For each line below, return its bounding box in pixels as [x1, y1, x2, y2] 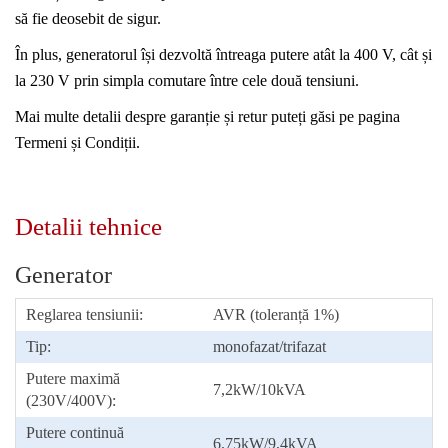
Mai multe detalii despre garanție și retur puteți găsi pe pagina [15, 107, 400, 125]
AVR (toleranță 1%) [213, 305, 339, 323]
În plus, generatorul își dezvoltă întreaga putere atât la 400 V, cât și [15, 45, 432, 63]
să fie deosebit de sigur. [15, 9, 161, 27]
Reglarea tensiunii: [26, 305, 143, 323]
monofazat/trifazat [213, 337, 326, 355]
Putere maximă [26, 369, 120, 387]
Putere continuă [26, 423, 124, 441]
